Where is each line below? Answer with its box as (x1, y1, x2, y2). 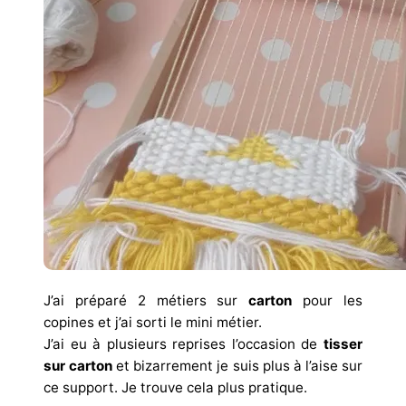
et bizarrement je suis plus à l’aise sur (112, 357, 363, 375)
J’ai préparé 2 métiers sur (43, 292, 249, 310)
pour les (292, 292, 363, 310)
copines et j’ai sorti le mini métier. (43, 314, 262, 332)
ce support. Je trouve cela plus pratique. (43, 379, 307, 397)
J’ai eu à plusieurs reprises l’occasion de (43, 335, 318, 353)
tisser (317, 335, 363, 353)
